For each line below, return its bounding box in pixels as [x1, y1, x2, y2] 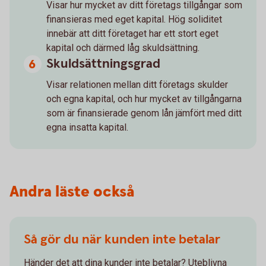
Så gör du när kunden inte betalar [24, 230, 220, 248]
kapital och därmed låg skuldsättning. [46, 42, 199, 53]
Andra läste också [9, 181, 134, 202]
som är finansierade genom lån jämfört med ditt [46, 107, 242, 119]
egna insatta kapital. [46, 121, 128, 133]
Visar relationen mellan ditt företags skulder [46, 78, 228, 90]
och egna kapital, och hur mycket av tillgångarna [46, 93, 242, 104]
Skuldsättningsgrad [46, 55, 160, 72]
